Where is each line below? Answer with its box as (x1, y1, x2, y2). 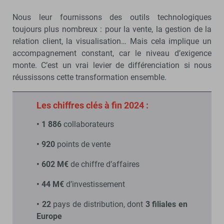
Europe (36, 211, 62, 221)
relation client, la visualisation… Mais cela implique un (12, 36, 211, 46)
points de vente (55, 139, 110, 149)
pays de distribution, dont (50, 199, 145, 209)
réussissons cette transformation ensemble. (12, 72, 166, 82)
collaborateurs (61, 119, 114, 129)
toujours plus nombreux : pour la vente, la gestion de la (12, 24, 211, 34)
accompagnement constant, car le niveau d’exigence (12, 48, 211, 58)
